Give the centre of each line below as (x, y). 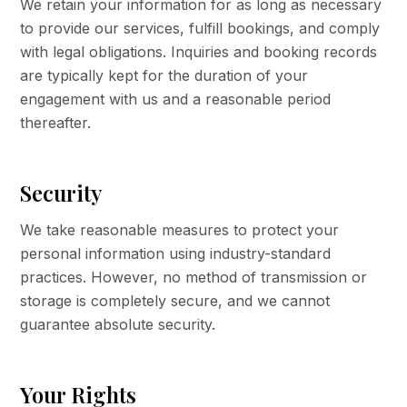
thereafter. (56, 123)
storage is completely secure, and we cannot (175, 301)
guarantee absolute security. (118, 324)
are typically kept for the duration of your (164, 75)
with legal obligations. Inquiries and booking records (199, 52)
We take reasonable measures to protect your (180, 230)
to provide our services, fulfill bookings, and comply (200, 28)
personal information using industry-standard (176, 253)
